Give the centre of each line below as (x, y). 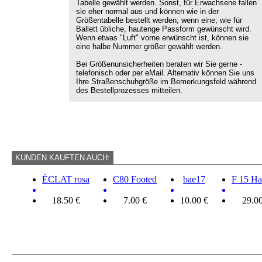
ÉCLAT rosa (66, 179)
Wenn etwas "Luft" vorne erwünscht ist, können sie (162, 38)
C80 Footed (135, 179)
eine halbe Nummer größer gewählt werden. (149, 46)
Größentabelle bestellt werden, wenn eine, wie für (159, 20)
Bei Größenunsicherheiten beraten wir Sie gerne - (159, 64)
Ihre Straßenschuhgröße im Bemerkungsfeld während (166, 82)
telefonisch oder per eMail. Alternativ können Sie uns (165, 73)
